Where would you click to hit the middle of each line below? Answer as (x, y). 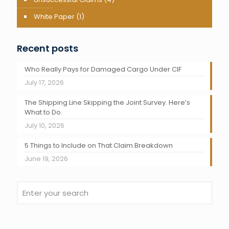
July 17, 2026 (44, 83)
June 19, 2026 (46, 159)
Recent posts (48, 48)
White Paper (54, 17)
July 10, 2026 (44, 125)
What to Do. (43, 112)
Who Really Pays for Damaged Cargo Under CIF (103, 69)
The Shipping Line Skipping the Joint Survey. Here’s (107, 102)
